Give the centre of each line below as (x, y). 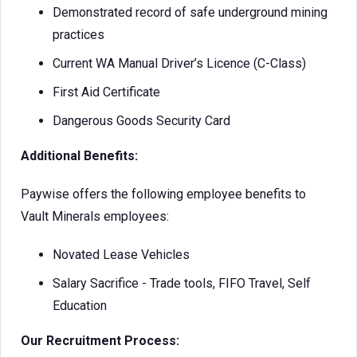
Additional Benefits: (79, 156)
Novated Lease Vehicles (121, 255)
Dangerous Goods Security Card (141, 121)
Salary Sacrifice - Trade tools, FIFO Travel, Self (182, 283)
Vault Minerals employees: (95, 216)
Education (80, 306)
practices (78, 35)
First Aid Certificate (106, 92)
